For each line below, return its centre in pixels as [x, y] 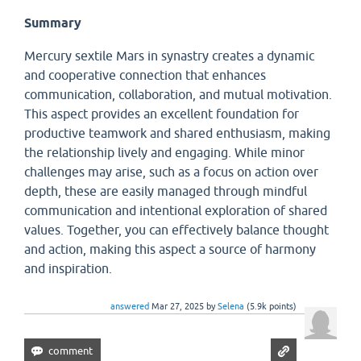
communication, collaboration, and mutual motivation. [178, 94]
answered [130, 306]
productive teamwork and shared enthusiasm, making [177, 133]
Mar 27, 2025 [178, 306]
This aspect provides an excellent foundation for [162, 114]
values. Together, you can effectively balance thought [176, 230]
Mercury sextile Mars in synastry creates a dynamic [169, 56]
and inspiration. [68, 268]
